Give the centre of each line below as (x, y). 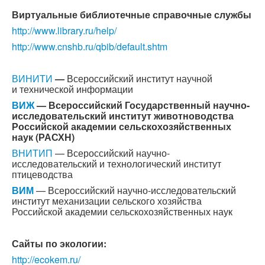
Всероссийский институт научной (140, 78)
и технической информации (72, 89)
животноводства (194, 116)
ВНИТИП (32, 153)
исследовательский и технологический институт (117, 164)
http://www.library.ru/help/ (64, 30)
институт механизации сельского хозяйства (107, 201)
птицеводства (42, 174)
